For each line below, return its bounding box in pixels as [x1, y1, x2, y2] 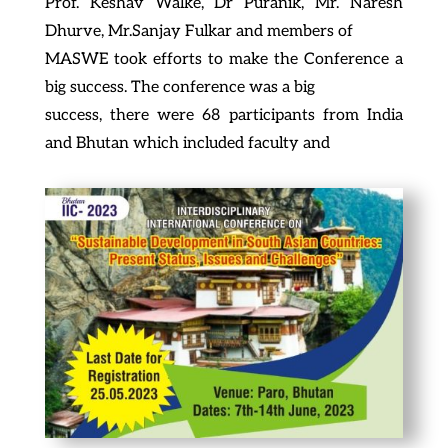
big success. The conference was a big [44, 77, 315, 97]
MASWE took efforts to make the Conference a [44, 49, 404, 69]
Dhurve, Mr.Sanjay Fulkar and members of [44, 21, 353, 41]
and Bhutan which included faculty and [44, 133, 330, 153]
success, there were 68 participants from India [44, 105, 404, 125]
